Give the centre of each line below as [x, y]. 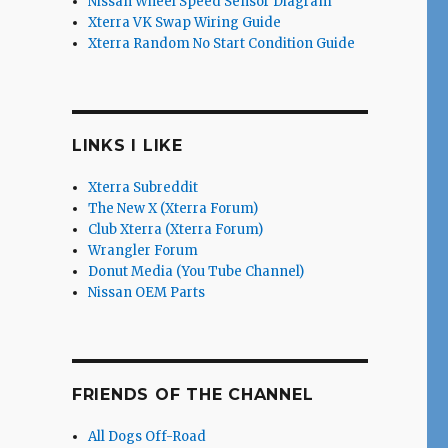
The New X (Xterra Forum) [173, 209]
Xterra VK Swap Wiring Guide [185, 23]
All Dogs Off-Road [147, 437]
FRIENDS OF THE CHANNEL [192, 395]
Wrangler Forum [143, 251]
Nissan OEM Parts [147, 293]
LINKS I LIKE [127, 146]
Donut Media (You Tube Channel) [196, 272]
